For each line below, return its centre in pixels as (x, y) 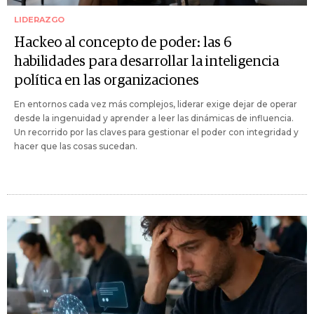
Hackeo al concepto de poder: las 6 (123, 42)
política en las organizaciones (107, 80)
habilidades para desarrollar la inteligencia (146, 61)
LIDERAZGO (39, 19)
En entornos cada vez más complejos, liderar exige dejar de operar (156, 104)
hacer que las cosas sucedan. (76, 146)
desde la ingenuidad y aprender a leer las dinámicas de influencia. (154, 118)
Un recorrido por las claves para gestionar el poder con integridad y (156, 132)
